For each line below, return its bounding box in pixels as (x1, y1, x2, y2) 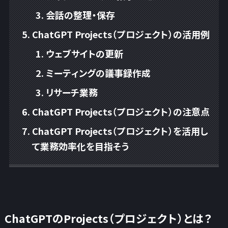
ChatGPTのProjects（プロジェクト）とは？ (4, 210, 212, 226)
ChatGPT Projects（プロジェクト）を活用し (32, 124, 208, 138)
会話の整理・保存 (45, 8, 115, 21)
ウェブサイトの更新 (45, 46, 123, 60)
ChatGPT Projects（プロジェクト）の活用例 (32, 27, 210, 41)
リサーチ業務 (45, 85, 98, 99)
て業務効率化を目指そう (32, 139, 129, 153)
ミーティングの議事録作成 (45, 66, 151, 79)
